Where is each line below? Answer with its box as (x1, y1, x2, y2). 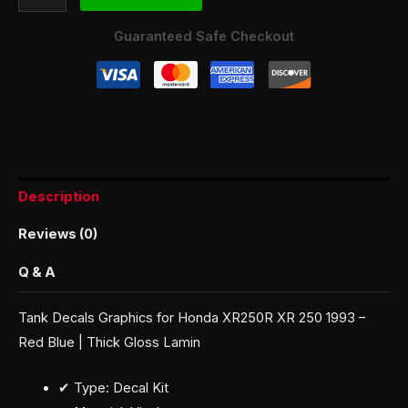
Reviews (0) (18, 226, 97, 243)
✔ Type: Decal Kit (57, 380, 168, 397)
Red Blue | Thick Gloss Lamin (18, 333, 200, 351)
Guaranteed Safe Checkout (114, 28, 294, 46)
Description (18, 188, 99, 205)
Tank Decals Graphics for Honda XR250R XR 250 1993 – (18, 309, 365, 326)
